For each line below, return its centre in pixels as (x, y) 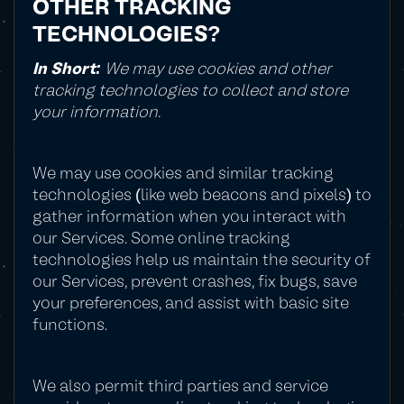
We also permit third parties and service (180, 387)
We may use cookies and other (216, 70)
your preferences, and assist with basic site (191, 304)
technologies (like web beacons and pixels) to (202, 196)
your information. (96, 113)
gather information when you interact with (189, 218)
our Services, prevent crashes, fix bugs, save (195, 283)
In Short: (67, 70)
